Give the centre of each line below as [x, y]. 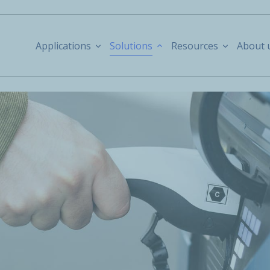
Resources [194, 46]
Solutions [131, 46]
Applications [63, 46]
